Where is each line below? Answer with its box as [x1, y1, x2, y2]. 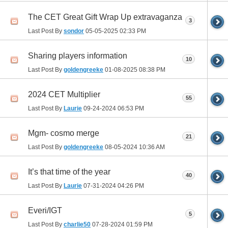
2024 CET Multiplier [28, 90, 100, 99]
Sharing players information [28, 51, 127, 61]
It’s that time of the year [28, 167, 110, 177]
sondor [64, 27, 84, 35]
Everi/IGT [28, 206, 62, 215]
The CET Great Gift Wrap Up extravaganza [28, 13, 182, 22]
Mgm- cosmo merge [28, 129, 99, 138]
